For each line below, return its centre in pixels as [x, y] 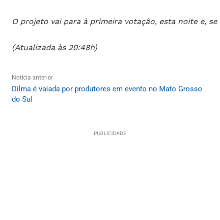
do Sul [22, 99]
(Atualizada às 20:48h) [55, 48]
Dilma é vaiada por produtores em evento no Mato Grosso [107, 89]
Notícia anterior [32, 78]
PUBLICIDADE [110, 133]
